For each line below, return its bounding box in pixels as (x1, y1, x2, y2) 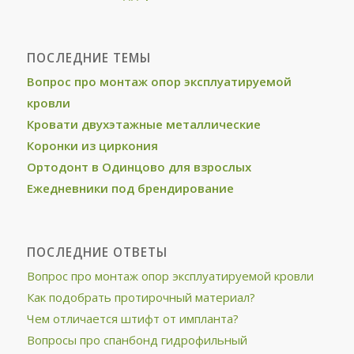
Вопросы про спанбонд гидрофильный (26, 332, 247, 348)
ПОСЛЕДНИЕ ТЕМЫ (26, 50, 151, 66)
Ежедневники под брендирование (26, 180, 234, 196)
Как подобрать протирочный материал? (26, 289, 255, 305)
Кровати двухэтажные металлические (26, 116, 261, 132)
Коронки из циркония (26, 137, 158, 153)
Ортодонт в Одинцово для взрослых (26, 159, 251, 175)
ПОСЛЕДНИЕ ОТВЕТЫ (26, 244, 168, 261)
